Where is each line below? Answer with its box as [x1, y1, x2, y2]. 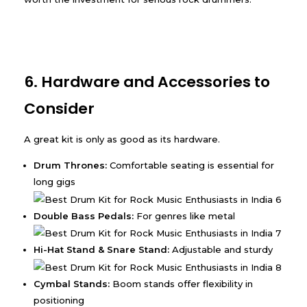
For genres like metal [134, 210, 236, 221]
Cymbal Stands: [34, 278, 110, 289]
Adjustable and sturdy [169, 244, 273, 256]
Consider [24, 97, 95, 119]
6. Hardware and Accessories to [24, 71, 270, 93]
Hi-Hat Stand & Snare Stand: [34, 244, 170, 256]
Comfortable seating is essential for [107, 160, 275, 171]
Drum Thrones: [34, 160, 108, 171]
